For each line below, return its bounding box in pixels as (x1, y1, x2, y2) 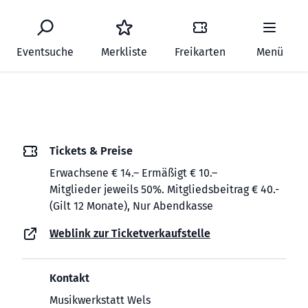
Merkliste (101, 45, 147, 58)
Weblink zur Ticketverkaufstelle (49, 227, 210, 240)
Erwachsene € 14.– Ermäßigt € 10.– (49, 166, 217, 179)
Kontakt (49, 272, 89, 285)
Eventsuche (16, 45, 74, 58)
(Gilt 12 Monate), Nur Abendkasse (49, 199, 213, 212)
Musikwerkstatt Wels (49, 294, 151, 307)
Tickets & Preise (49, 144, 133, 157)
